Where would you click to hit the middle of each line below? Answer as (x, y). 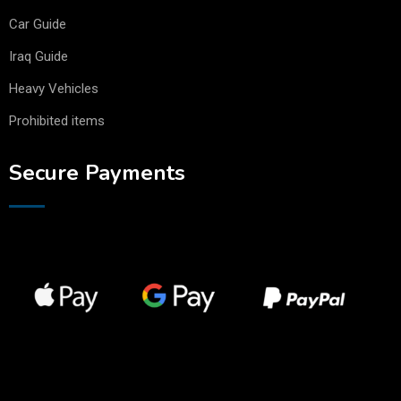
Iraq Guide (38, 57)
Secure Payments (97, 173)
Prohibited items (57, 121)
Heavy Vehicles (54, 89)
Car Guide (38, 25)
